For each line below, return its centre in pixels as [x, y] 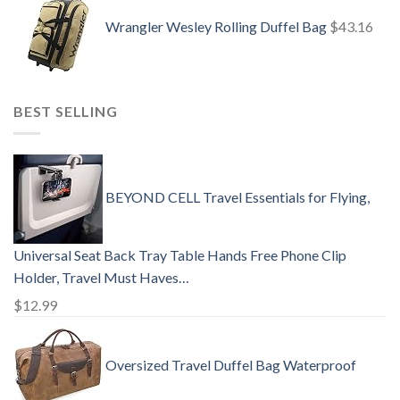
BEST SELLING [66, 112]
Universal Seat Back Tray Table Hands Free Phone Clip [180, 254]
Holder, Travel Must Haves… [101, 277]
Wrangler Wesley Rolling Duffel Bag [216, 27]
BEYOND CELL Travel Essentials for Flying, [237, 196]
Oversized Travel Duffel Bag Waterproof [231, 364]
